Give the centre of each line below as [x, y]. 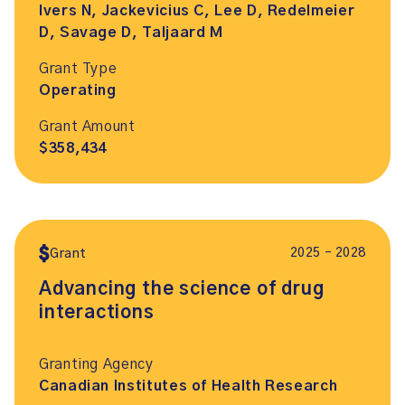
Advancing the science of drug [182, 289]
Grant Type [78, 69]
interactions [97, 313]
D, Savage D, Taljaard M [131, 33]
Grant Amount [87, 127]
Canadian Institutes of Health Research [188, 386]
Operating [78, 90]
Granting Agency [96, 364]
